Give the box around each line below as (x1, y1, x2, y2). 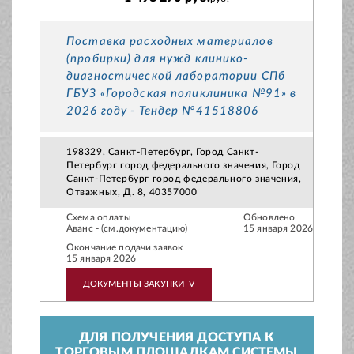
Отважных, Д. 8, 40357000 (66, 187, 198, 198)
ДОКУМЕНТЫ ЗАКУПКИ (82, 280, 185, 289)
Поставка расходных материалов (66, 36, 273, 48)
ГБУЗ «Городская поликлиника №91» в (66, 88, 297, 100)
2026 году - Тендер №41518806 (66, 105, 259, 118)
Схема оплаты (66, 213, 131, 223)
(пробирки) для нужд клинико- (66, 53, 249, 66)
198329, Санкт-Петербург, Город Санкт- (66, 147, 259, 157)
